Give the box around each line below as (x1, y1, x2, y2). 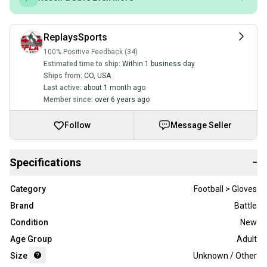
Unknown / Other (193, 251, 257, 261)
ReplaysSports (44, 32, 107, 44)
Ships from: (44, 72, 82, 80)
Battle (234, 201, 257, 211)
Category (10, 184, 46, 194)
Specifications (10, 156, 81, 169)
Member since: (44, 95, 93, 104)
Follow (64, 120, 91, 131)
